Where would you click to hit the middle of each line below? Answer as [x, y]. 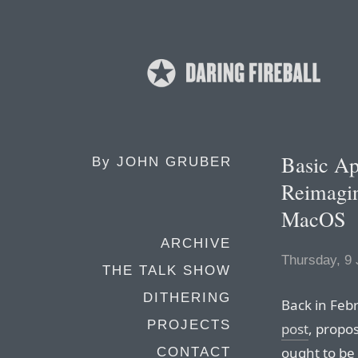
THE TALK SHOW [167, 270]
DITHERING [187, 298]
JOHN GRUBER [174, 162]
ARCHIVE [196, 243]
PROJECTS [189, 325]
